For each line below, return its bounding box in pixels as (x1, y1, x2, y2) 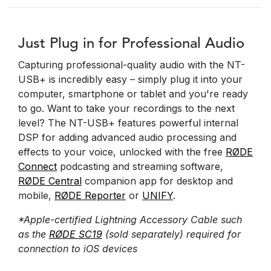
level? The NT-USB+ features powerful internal (18, 117, 238, 129)
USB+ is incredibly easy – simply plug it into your (18, 73, 243, 86)
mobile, (18, 189, 54, 202)
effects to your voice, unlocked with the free (18, 146, 226, 158)
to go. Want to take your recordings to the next (18, 102, 235, 115)
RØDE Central (18, 175, 82, 188)
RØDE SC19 (49, 228, 102, 241)
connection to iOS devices (18, 243, 137, 255)
